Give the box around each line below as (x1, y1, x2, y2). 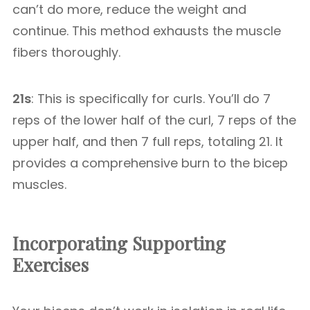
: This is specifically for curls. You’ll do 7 (31, 90, 271, 107)
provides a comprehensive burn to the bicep (12, 154, 288, 172)
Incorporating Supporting (12, 231, 226, 255)
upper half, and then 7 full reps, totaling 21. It (12, 133, 283, 150)
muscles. (12, 176, 66, 193)
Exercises (12, 253, 89, 277)
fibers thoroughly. (12, 44, 120, 61)
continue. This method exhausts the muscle (12, 22, 281, 39)
